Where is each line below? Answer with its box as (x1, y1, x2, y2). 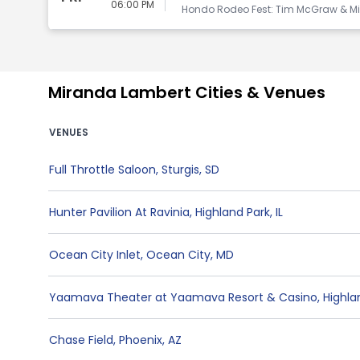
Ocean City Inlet (49, 247, 141, 263)
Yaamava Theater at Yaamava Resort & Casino (49, 289, 317, 305)
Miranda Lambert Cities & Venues (48, 81, 325, 104)
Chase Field (49, 332, 113, 348)
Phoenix (119, 332, 162, 348)
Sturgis (162, 162, 199, 178)
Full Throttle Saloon (49, 162, 156, 178)
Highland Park (195, 204, 270, 220)
